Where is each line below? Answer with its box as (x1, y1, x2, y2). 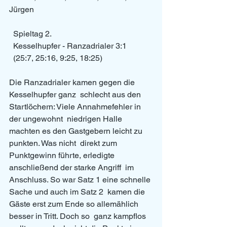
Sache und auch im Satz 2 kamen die (9, 187, 147, 197)
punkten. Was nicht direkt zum (9, 138, 119, 148)
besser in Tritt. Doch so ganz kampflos (9, 211, 148, 221)
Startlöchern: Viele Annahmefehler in (9, 102, 143, 112)
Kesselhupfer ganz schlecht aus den (9, 90, 143, 100)
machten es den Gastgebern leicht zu (9, 126, 144, 136)
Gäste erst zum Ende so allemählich (9, 199, 140, 209)
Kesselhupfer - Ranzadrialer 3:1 (13, 41, 127, 51)
